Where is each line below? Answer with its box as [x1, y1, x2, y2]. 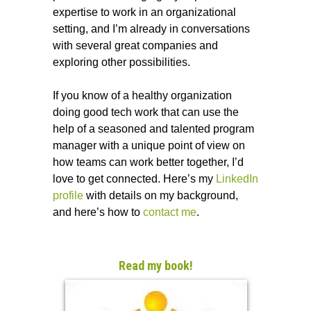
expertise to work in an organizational [53, 6, 237, 18]
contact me [143, 205, 197, 218]
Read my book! [119, 258, 194, 273]
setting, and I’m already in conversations [53, 22, 251, 35]
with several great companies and [53, 39, 219, 51]
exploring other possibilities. [53, 56, 191, 68]
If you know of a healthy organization [53, 89, 233, 101]
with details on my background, [83, 189, 239, 201]
